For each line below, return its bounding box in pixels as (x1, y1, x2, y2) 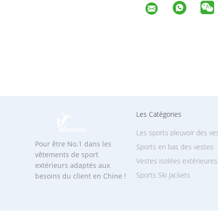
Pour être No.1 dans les (35, 139, 111, 148)
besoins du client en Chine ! (35, 171, 126, 181)
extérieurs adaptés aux (35, 161, 110, 170)
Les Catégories (136, 109, 182, 119)
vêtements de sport (35, 150, 98, 159)
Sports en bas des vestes (136, 142, 214, 151)
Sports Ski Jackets (136, 170, 190, 180)
